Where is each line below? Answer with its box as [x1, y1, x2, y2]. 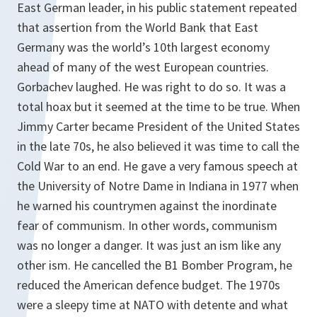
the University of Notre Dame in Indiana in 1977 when [17, 178, 299, 194]
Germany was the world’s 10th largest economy [17, 39, 270, 55]
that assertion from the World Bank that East [17, 19, 258, 35]
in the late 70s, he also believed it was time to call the [17, 138, 299, 154]
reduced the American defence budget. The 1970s [17, 277, 280, 293]
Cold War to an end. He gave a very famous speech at [17, 158, 298, 174]
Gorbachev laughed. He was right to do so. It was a [17, 79, 286, 95]
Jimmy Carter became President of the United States [17, 118, 300, 134]
